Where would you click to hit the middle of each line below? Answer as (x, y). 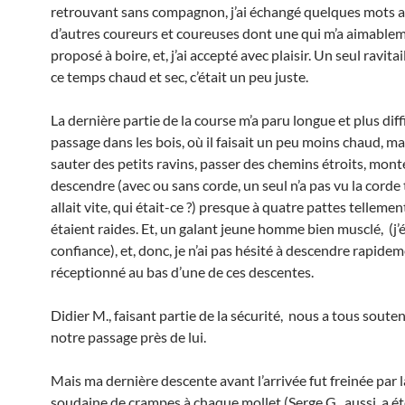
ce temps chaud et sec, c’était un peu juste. (179, 76)
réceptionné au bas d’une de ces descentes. (182, 272)
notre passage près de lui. (128, 337)
